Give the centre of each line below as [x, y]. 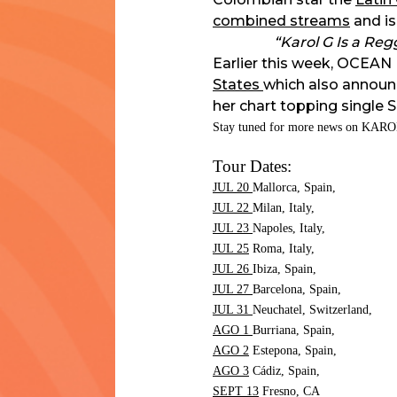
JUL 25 [231, 249]
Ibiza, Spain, [288, 269]
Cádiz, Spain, [288, 371]
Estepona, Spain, [296, 351]
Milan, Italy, [287, 208]
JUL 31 [233, 310]
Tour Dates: [252, 167]
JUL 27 [233, 290]
